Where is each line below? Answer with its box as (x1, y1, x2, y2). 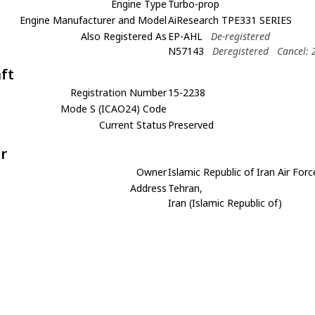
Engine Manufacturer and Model (20, 13, 167, 27)
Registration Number (70, 86, 167, 99)
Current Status (99, 118, 167, 131)
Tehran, (168, 181, 203, 195)
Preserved (168, 118, 214, 131)
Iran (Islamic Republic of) (168, 196, 283, 210)
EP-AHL (168, 30, 203, 43)
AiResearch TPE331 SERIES (168, 13, 292, 27)
